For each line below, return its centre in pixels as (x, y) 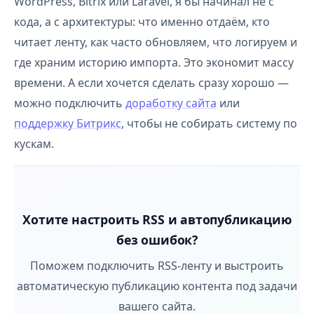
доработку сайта (171, 103)
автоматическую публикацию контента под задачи (157, 286)
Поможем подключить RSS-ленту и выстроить (157, 266)
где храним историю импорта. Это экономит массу (154, 62)
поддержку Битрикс (68, 123)
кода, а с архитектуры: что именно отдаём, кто (142, 22)
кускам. (34, 144)
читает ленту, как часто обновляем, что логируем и (156, 42)
